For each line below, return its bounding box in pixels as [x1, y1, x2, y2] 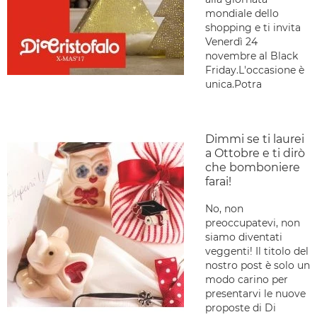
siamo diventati [205, 231, 282, 243]
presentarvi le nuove [205, 287, 306, 300]
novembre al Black [205, 50, 298, 62]
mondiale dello [205, 7, 279, 20]
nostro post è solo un [205, 259, 310, 272]
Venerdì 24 [205, 35, 258, 48]
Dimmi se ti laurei [205, 132, 304, 146]
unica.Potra [205, 78, 262, 91]
